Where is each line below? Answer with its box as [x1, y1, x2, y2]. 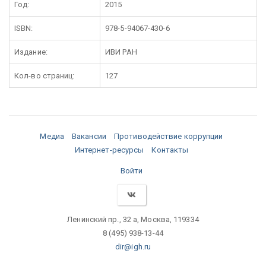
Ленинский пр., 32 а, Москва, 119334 [67, 214, 199, 224]
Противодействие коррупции [114, 132, 223, 141]
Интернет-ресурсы [74, 145, 144, 155]
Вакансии [72, 132, 106, 141]
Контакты [151, 145, 189, 155]
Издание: [14, 47, 47, 57]
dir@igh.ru [115, 242, 151, 251]
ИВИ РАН [105, 47, 137, 57]
